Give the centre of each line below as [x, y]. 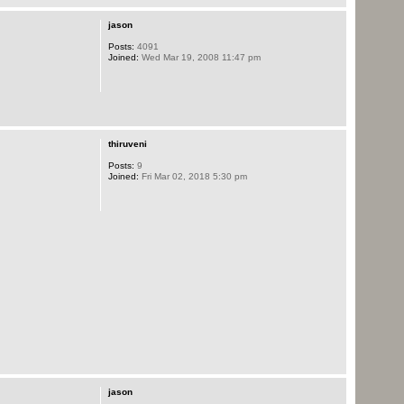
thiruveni [127, 143]
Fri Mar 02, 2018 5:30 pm [193, 176]
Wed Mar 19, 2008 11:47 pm [199, 58]
